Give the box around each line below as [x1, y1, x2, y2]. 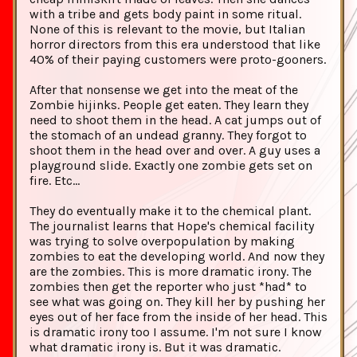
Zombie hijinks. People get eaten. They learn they [29, 97, 308, 113]
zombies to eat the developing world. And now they [29, 249, 324, 265]
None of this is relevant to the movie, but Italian [29, 22, 305, 37]
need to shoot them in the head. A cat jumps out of [29, 112, 321, 128]
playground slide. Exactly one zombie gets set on [29, 158, 312, 174]
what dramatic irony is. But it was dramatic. [29, 339, 280, 355]
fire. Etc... [29, 173, 80, 189]
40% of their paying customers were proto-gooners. [29, 52, 326, 68]
